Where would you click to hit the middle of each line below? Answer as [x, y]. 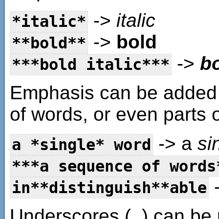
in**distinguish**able [109, 188]
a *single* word [81, 145]
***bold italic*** [91, 65]
